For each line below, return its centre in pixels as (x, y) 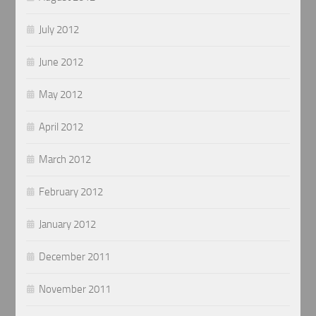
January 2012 (68, 224)
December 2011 (75, 256)
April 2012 (61, 127)
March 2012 (65, 159)
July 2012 (59, 29)
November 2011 (75, 289)
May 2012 (61, 94)
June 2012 (61, 62)
